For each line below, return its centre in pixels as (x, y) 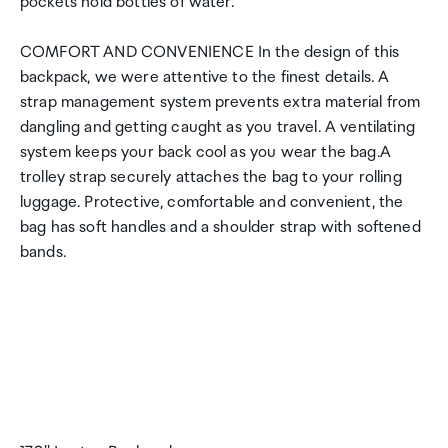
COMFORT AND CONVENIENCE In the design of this (210, 52)
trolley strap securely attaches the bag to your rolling (211, 177)
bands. (43, 252)
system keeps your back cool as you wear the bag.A (205, 152)
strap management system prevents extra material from (220, 102)
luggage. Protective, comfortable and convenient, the (212, 202)
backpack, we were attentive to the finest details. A (205, 77)
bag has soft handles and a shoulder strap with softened (220, 227)
